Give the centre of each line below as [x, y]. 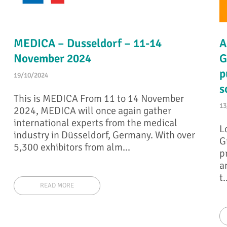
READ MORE [57, 186]
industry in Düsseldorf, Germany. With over [105, 135]
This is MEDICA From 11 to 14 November [99, 99]
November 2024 [53, 58]
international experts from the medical [96, 123]
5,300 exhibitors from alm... [72, 147]
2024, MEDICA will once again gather [93, 111]
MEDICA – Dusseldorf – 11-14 [88, 43]
